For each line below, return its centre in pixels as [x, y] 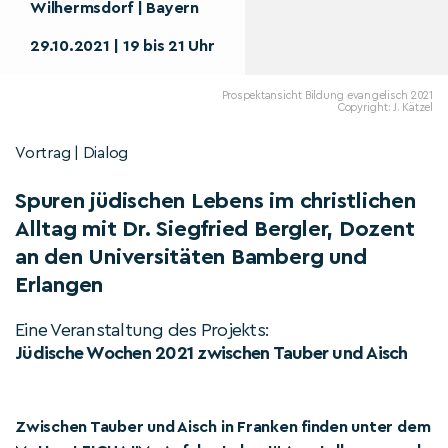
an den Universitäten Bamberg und [191, 257]
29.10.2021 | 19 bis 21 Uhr [122, 46]
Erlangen [59, 285]
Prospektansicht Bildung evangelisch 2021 [327, 95]
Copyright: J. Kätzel [385, 107]
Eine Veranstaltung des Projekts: [142, 330]
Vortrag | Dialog [72, 153]
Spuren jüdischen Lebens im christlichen [215, 201]
